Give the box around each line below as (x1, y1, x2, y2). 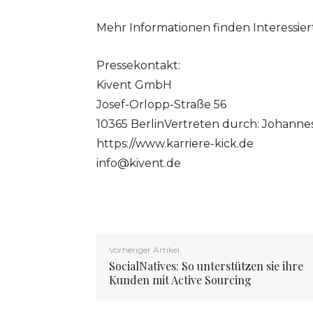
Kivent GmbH (96, 78, 172, 92)
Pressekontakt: (96, 59, 180, 73)
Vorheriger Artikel (109, 245, 180, 256)
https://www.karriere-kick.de (96, 137, 254, 151)
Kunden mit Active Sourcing (109, 272, 252, 288)
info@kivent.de (96, 156, 181, 170)
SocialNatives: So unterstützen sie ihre (109, 259, 303, 274)
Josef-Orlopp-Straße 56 (96, 98, 226, 112)
